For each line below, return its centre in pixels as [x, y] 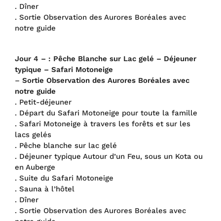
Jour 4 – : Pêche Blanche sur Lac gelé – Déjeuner [106, 59]
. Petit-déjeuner [43, 102]
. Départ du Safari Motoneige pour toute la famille [106, 113]
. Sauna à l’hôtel [45, 189]
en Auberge [35, 167]
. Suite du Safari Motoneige [64, 178]
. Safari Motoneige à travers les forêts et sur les [103, 124]
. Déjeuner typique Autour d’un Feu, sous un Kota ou [109, 156]
